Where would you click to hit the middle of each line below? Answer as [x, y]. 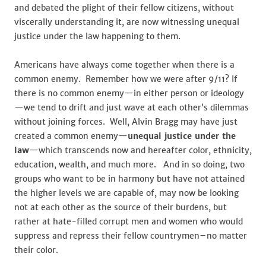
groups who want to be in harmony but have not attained [129, 179]
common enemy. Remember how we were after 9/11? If [126, 79]
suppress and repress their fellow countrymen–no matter [131, 236]
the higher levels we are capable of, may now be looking [126, 193]
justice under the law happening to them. [97, 36]
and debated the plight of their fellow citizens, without [124, 8]
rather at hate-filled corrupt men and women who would [129, 221]
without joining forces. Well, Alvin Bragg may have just [126, 122]
